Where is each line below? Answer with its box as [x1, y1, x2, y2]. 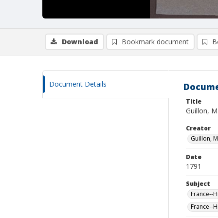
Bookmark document [122, 37, 189, 46]
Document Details [49, 79, 107, 89]
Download [62, 37, 98, 46]
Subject [186, 180, 210, 188]
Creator [186, 124, 211, 132]
